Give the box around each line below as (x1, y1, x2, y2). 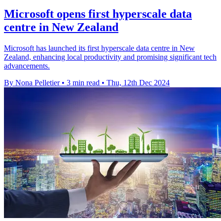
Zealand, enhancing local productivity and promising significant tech (4, 52, 217, 61)
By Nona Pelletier (4, 78, 60, 87)
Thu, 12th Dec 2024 (107, 78, 170, 87)
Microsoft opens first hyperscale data (4, 7, 192, 20)
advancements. (4, 61, 50, 70)
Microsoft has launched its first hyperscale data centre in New (4, 43, 195, 52)
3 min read (67, 78, 100, 87)
